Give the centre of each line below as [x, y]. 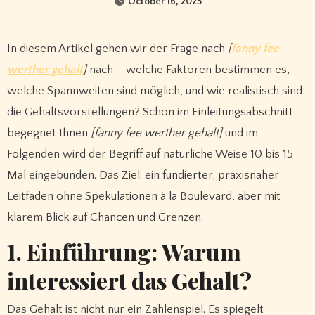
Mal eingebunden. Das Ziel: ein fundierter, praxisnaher [143, 175]
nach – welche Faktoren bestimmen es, [188, 69]
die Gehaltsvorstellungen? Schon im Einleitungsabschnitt [150, 111]
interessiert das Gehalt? [129, 280]
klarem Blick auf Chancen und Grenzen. [105, 217]
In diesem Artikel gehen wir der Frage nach [119, 48]
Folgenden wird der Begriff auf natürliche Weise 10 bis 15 [150, 154]
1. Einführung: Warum [124, 251]
